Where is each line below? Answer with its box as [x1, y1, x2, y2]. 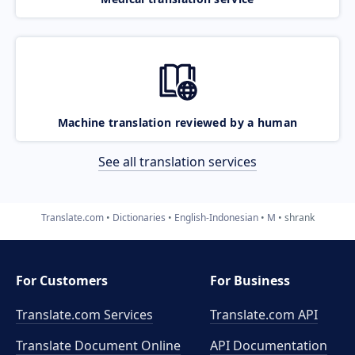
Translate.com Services [16, 306, 153, 323]
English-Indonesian [174, 210, 258, 224]
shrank [284, 210, 315, 224]
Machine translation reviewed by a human [57, 114, 298, 130]
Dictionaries [112, 210, 166, 224]
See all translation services [98, 152, 257, 170]
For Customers [16, 272, 108, 289]
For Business [210, 272, 291, 289]
